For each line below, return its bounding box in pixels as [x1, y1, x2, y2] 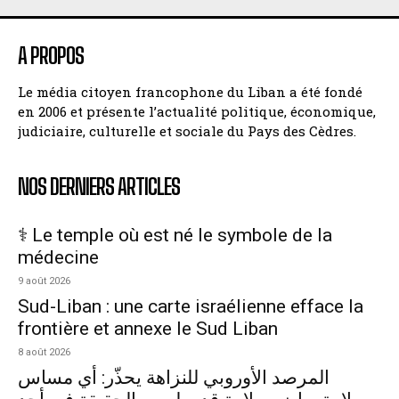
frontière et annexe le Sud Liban [18, 318, 278, 340]
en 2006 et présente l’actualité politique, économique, [18, 102, 376, 121]
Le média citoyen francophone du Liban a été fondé [18, 83, 362, 102]
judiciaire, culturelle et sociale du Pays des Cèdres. [18, 122, 356, 141]
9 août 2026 [18, 275, 70, 288]
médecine [18, 247, 99, 269]
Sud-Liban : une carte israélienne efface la [18, 296, 363, 318]
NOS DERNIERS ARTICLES [18, 174, 180, 200]
